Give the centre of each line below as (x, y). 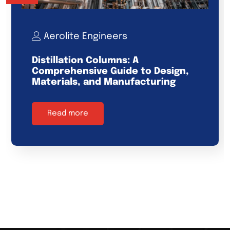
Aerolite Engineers (85, 37)
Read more (68, 113)
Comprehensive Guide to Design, (110, 71)
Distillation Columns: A (85, 60)
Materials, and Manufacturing (104, 82)
